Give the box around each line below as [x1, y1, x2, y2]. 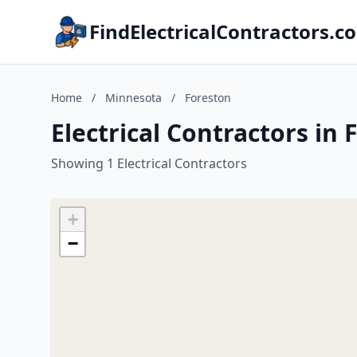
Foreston [185, 90, 231, 105]
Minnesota [105, 90, 162, 105]
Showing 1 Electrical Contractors [51, 155, 247, 172]
